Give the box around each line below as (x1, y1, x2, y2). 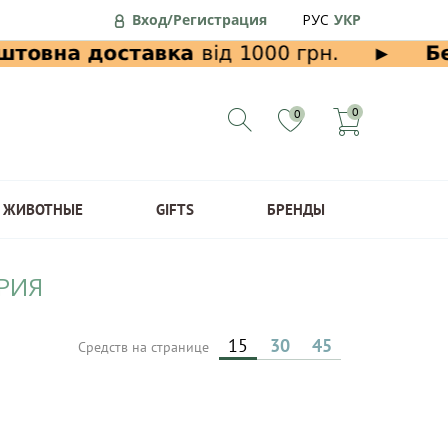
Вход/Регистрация (132, 9, 267, 29)
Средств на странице (78, 338, 213, 356)
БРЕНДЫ (266, 200, 325, 219)
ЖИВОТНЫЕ (2, 200, 83, 219)
